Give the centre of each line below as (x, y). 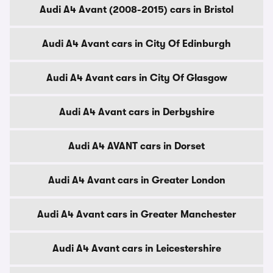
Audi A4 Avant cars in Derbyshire (136, 112)
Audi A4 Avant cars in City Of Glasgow (136, 78)
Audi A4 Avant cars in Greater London (136, 180)
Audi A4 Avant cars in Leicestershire (136, 249)
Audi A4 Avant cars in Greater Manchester (136, 214)
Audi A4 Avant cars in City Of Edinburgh (136, 44)
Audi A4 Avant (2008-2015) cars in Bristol (136, 10)
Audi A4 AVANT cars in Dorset (136, 146)
